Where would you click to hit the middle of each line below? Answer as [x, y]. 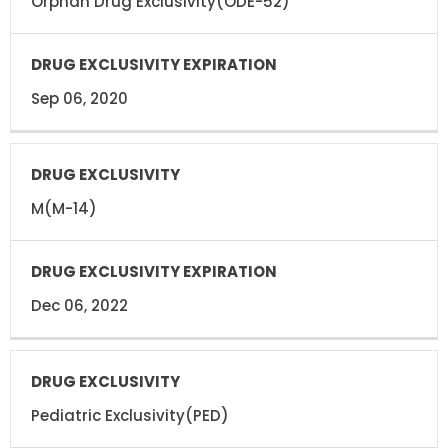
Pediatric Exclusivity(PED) [130, 415]
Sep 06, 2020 [79, 98]
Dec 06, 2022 [79, 305]
